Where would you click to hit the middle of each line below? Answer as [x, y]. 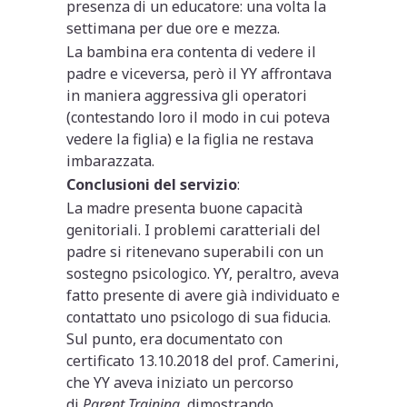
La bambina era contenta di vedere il [192, 51]
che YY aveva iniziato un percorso [180, 382]
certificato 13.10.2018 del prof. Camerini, [203, 360]
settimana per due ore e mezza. [174, 28]
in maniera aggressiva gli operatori [187, 95]
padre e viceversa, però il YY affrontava [199, 73]
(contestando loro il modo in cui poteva [199, 117]
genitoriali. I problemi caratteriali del [194, 229]
